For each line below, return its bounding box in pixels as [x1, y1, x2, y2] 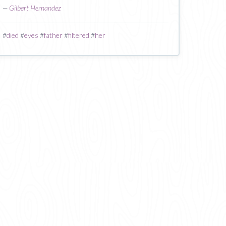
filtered [68, 31, 89, 39]
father [43, 31, 63, 39]
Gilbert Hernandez [9, 4, 61, 12]
